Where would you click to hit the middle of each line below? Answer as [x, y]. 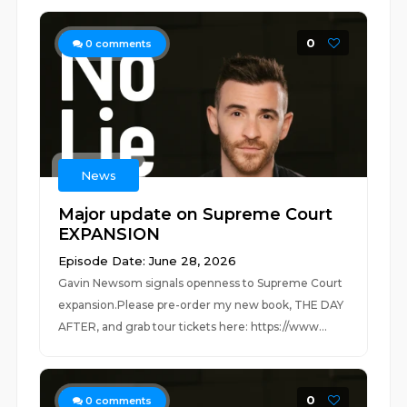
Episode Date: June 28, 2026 [148, 261]
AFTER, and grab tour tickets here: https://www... [193, 327]
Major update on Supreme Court [196, 214]
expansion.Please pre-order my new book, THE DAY [201, 305]
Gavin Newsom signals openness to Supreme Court [201, 283]
